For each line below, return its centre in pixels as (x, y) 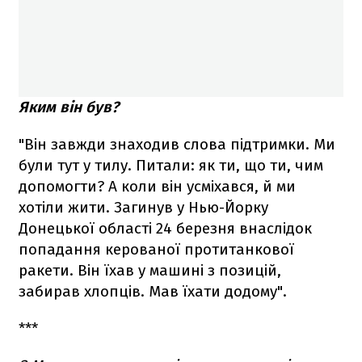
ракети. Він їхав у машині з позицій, (150, 270)
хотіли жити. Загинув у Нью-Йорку (143, 207)
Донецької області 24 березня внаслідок (165, 228)
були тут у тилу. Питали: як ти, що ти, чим (171, 165)
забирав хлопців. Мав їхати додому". (153, 291)
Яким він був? (69, 107)
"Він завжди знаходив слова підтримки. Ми (177, 144)
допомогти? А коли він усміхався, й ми (157, 186)
